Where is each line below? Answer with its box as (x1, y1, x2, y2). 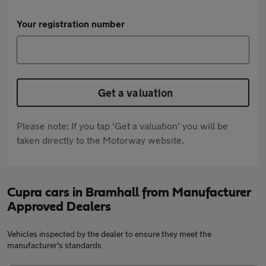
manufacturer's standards (7, 240, 102, 250)
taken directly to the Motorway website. (17, 134, 184, 145)
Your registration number (17, 18, 125, 29)
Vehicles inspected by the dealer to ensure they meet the (7, 229, 211, 239)
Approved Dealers (7, 200, 111, 213)
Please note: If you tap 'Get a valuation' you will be (17, 120, 228, 131)
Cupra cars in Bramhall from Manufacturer (7, 186, 251, 199)
